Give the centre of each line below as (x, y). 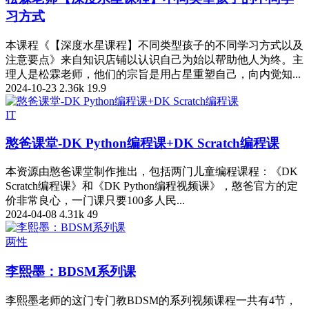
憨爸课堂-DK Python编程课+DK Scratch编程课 (142, 143)
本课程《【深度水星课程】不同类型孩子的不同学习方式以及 (154, 45)
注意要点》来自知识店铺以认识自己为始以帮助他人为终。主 (154, 59)
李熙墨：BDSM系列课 (71, 272)
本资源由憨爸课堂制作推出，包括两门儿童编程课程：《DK (152, 172)
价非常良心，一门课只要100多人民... (95, 201)
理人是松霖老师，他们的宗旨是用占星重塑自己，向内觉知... (153, 74)
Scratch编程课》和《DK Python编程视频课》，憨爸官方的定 (152, 186)
